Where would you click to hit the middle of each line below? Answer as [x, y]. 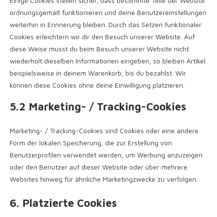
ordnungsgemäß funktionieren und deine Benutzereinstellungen [108, 12]
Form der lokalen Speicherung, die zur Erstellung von [91, 143]
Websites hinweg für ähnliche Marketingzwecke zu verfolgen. [104, 179]
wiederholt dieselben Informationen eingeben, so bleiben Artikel [108, 61]
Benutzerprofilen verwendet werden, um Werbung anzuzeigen [106, 155]
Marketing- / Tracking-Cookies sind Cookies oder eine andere [104, 131]
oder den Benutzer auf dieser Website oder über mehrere [99, 167]
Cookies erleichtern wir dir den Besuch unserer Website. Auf [102, 37]
